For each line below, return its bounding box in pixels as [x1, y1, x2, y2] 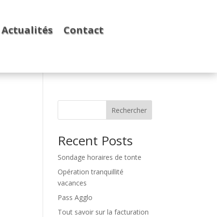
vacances [58, 178, 87, 187]
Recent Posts [58, 132, 133, 149]
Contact [63, 23, 104, 36]
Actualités [1, 23, 53, 36]
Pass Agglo [58, 193, 93, 202]
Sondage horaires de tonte [58, 153, 142, 162]
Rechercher [111, 105, 147, 115]
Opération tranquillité [58, 167, 124, 176]
